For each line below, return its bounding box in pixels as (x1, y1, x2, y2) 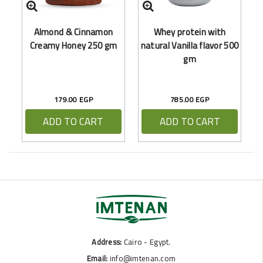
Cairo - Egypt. (122, 235, 171, 249)
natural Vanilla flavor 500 (140, 36, 239, 54)
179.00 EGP (54, 92, 93, 106)
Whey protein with (153, 23, 226, 41)
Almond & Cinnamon (33, 23, 113, 41)
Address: (92, 235, 122, 249)
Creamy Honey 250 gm (29, 36, 117, 54)
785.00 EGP (170, 92, 209, 106)
